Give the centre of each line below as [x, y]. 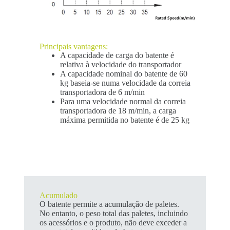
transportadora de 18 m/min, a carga [118, 110]
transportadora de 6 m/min [102, 92]
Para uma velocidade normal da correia [123, 101]
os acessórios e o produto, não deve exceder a [113, 222]
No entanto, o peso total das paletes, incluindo [113, 213]
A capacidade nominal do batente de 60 [123, 73]
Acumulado [58, 195]
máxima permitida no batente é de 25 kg [124, 120]
